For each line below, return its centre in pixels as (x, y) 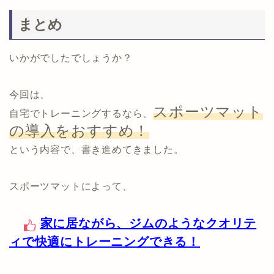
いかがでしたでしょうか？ (71, 58)
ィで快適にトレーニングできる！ (105, 242)
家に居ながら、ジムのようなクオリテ (148, 224)
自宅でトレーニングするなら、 (81, 114)
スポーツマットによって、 (71, 187)
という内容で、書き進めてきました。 (97, 150)
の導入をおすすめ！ (80, 131)
